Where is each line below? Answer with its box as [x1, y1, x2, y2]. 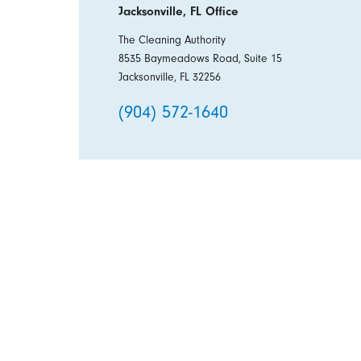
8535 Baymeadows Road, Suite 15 [118, 52, 282, 65]
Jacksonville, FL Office [118, 4, 239, 19]
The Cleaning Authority [118, 33, 226, 47]
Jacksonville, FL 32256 [118, 70, 221, 84]
